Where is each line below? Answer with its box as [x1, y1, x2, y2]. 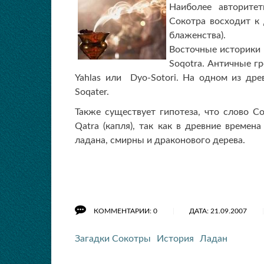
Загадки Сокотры [75, 234, 151, 243]
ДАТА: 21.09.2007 [189, 207, 249, 214]
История [157, 234, 194, 243]
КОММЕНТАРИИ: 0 [94, 207, 159, 214]
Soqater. [75, 87, 109, 97]
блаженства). [169, 31, 226, 40]
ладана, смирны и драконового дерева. [75, 136, 245, 145]
